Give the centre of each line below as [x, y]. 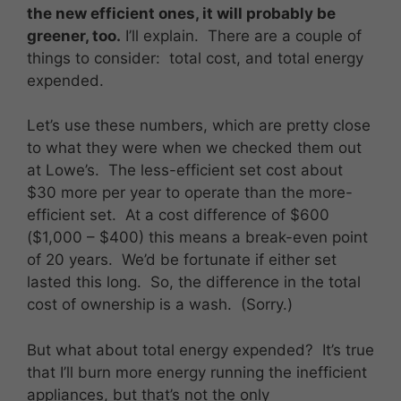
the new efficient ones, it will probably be [181, 13]
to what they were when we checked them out [194, 148]
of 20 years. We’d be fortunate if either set [182, 260]
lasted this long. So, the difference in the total [194, 282]
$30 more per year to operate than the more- [190, 193]
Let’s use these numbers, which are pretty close [199, 126]
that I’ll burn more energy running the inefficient [197, 372]
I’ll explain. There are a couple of [241, 35]
